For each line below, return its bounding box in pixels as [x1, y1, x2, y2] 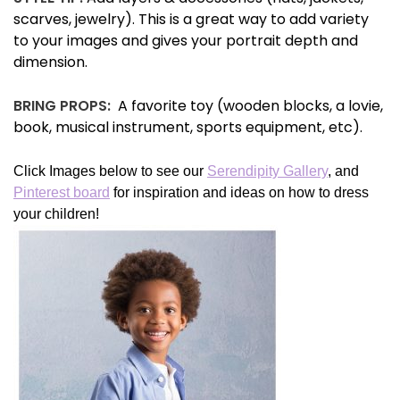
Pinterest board [13, 185, 110, 201]
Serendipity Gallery [207, 163, 328, 179]
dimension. [13, 52, 95, 73]
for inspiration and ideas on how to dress [110, 185, 369, 201]
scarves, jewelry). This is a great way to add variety [13, 9, 369, 30]
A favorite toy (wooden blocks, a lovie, [111, 96, 383, 117]
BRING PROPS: [13, 96, 111, 117]
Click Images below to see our [13, 163, 207, 179]
